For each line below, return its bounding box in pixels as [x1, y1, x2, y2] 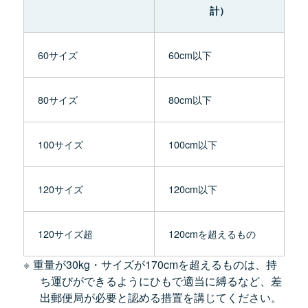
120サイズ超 [38, 226, 93, 241]
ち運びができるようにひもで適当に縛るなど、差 [40, 273, 282, 289]
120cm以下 [168, 181, 217, 196]
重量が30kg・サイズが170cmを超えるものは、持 [32, 256, 277, 272]
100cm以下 [168, 137, 217, 151]
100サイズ [38, 137, 83, 151]
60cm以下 [168, 47, 212, 62]
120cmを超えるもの [168, 226, 256, 241]
